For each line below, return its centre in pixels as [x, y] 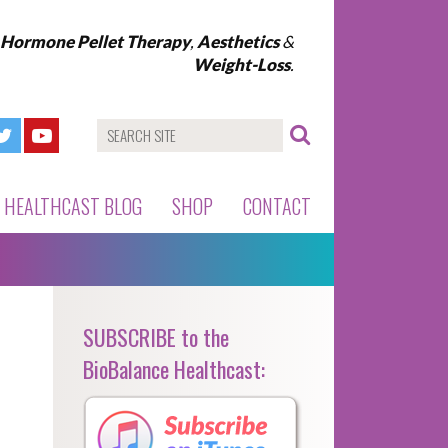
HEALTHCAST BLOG [73, 206]
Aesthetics [236, 41]
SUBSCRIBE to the [156, 337]
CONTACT [277, 206]
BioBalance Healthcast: [174, 369]
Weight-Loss [241, 64]
